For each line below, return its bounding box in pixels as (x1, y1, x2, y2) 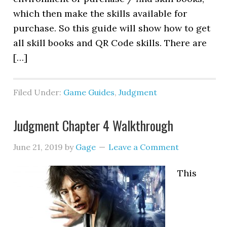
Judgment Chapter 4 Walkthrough (13, 116, 174, 135)
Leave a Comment (108, 142, 179, 152)
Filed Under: (13, 87, 64, 97)
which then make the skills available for (13, 8, 187, 19)
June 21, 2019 (13, 142, 63, 152)
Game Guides (63, 87, 115, 97)
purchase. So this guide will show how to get (13, 22, 211, 34)
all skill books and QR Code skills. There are (13, 37, 207, 49)
